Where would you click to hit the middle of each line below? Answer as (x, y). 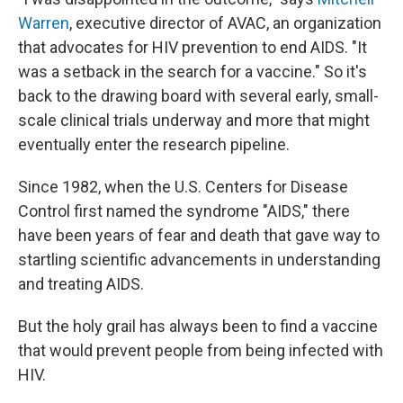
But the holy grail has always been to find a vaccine (198, 326)
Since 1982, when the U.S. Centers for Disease (183, 187)
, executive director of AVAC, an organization (225, 23)
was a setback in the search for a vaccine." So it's (193, 72)
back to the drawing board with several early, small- (198, 96)
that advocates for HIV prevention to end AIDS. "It (193, 47)
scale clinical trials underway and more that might (194, 120)
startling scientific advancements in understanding (199, 260)
